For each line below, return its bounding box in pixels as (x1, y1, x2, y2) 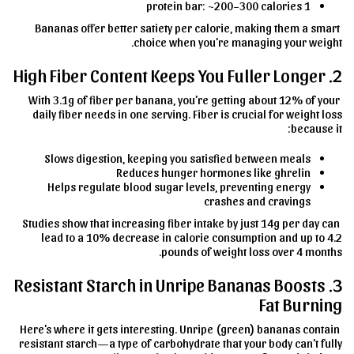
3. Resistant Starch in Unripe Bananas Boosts (14, 273, 326, 295)
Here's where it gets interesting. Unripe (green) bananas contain (20, 321, 340, 336)
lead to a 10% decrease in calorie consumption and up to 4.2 (41, 229, 342, 244)
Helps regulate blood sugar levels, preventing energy (47, 179, 311, 194)
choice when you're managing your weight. (134, 34, 342, 49)
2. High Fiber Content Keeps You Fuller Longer (333, 63, 342, 85)
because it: (291, 120, 342, 135)
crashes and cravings (204, 193, 311, 208)
